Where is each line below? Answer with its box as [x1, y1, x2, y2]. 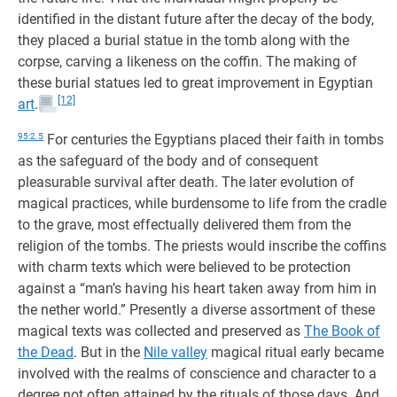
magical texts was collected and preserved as [18, 323, 304, 339]
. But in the [74, 344, 144, 361]
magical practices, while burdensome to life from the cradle [18, 195, 386, 212]
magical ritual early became [207, 344, 384, 361]
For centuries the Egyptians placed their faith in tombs [43, 131, 384, 148]
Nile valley [144, 344, 207, 361]
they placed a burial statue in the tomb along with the [18, 32, 349, 49]
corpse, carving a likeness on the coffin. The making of [18, 53, 357, 70]
